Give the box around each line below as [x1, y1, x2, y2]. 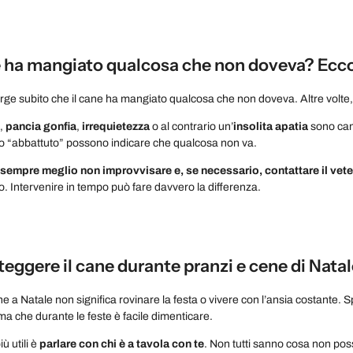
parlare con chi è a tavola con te [39, 337, 204, 350]
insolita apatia [233, 120, 310, 132]
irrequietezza [82, 120, 150, 132]
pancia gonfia [6, 120, 76, 132]
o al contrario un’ [150, 120, 233, 132]
